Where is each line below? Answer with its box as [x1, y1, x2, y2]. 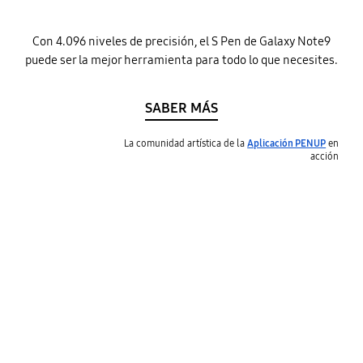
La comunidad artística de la [124, 136, 248, 149]
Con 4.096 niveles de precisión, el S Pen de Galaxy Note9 [32, 33, 331, 49]
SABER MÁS [145, 100, 218, 117]
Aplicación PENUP [247, 136, 327, 149]
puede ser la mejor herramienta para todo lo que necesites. [25, 52, 338, 67]
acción [310, 149, 340, 162]
